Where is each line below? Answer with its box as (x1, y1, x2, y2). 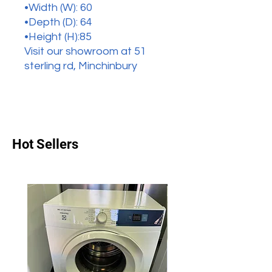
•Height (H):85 (24, 31, 92, 42)
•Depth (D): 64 (24, 16, 92, 28)
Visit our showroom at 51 (24, 46, 146, 57)
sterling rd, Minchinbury (24, 60, 137, 72)
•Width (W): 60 (24, 2, 92, 13)
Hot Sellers (12, 137, 78, 152)
